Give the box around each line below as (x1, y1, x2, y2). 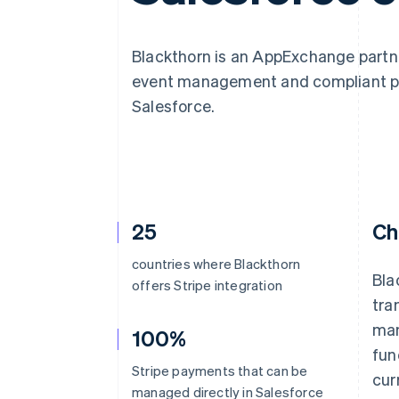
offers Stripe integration (132, 276, 282, 294)
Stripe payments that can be (132, 362, 308, 379)
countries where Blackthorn (132, 255, 301, 273)
